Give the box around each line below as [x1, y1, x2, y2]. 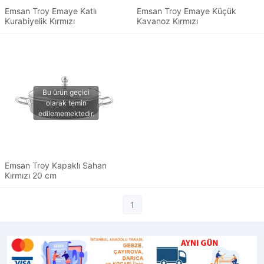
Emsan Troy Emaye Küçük [137, 6, 236, 16]
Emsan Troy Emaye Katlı [5, 6, 97, 16]
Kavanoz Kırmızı [137, 16, 198, 27]
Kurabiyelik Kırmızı [5, 16, 75, 27]
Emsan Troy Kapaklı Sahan [5, 160, 107, 171]
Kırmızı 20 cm [5, 170, 57, 181]
